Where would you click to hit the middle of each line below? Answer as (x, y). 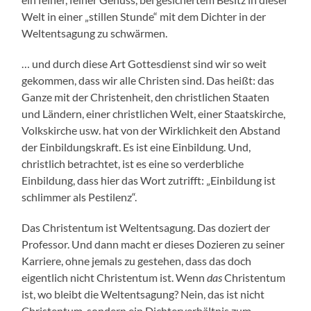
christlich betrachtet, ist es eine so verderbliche (133, 164)
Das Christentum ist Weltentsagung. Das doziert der (146, 228)
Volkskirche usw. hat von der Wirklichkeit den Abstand (151, 131)
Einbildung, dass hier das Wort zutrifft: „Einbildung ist (149, 180)
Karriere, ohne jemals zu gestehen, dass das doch (137, 261)
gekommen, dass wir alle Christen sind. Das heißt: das (148, 81)
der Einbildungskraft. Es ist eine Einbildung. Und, (136, 147)
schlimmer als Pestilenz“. (79, 197)
